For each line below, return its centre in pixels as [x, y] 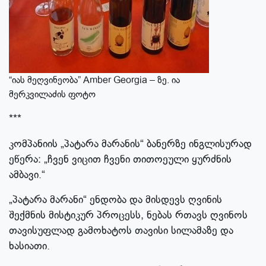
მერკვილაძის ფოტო [52, 95]
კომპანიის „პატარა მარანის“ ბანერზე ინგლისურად [130, 144]
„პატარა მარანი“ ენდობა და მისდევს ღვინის [115, 200]
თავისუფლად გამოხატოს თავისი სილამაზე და [121, 231]
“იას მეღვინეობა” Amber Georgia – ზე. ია [94, 80]
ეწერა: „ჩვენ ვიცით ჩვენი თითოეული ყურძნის [120, 159]
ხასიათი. [29, 246]
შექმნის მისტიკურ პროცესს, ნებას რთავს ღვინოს [128, 215]
